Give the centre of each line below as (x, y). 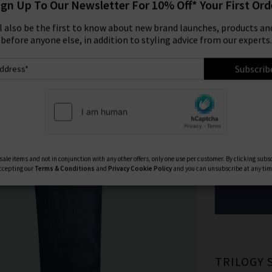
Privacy (119, 170)
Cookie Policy (151, 170)
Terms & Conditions (65, 170)
